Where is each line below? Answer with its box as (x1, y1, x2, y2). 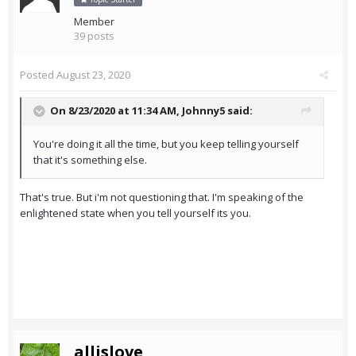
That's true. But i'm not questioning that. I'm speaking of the (20, 190, 304, 205)
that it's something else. (33, 153, 147, 168)
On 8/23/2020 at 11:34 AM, (50, 103, 182, 118)
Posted (20, 68, 56, 83)
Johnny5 (182, 103, 225, 118)
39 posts (74, 29, 114, 44)
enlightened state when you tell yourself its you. (20, 206, 253, 221)
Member (74, 14, 114, 29)
